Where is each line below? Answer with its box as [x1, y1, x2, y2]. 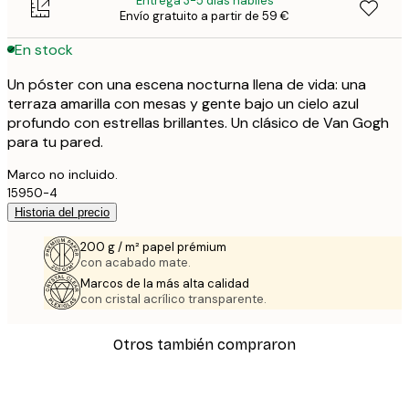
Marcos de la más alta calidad [80, 276, 249, 292]
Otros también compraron [113, 336, 296, 354]
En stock [15, 39, 73, 59]
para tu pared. [7, 132, 103, 152]
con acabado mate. [80, 255, 191, 271]
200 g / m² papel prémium [80, 239, 226, 256]
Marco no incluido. [7, 166, 118, 184]
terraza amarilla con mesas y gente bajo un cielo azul [7, 94, 359, 114]
